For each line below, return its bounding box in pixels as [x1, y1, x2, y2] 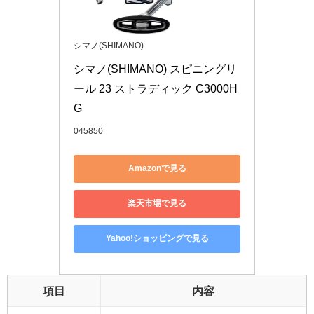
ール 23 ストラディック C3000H [74, 82, 238, 94]
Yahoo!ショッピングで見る [105, 234, 209, 243]
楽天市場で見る [128, 199, 186, 208]
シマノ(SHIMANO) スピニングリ [74, 62, 237, 74]
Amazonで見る [128, 164, 186, 173]
